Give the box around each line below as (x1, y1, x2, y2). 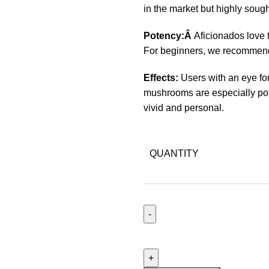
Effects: (143, 73, 181, 83)
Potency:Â (143, 31, 194, 41)
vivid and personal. (143, 103, 224, 113)
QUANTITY (149, 148, 199, 159)
